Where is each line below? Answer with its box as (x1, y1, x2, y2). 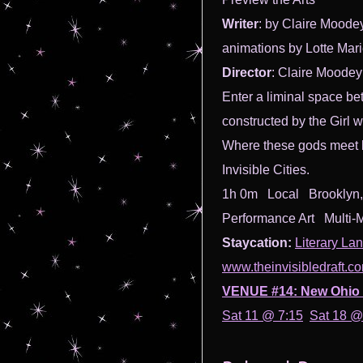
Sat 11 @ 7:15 (222, 308, 303, 323)
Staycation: (222, 235, 295, 250)
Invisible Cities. (222, 162, 310, 177)
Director (222, 65, 271, 80)
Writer (222, 16, 258, 32)
